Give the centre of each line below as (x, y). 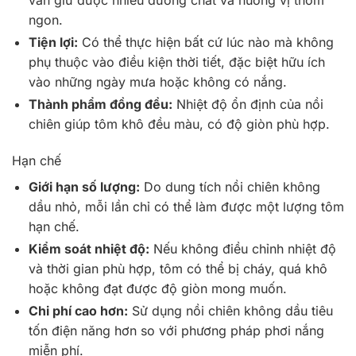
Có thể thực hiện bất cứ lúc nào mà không (205, 43)
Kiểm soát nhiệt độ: (89, 249)
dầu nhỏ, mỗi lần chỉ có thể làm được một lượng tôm (186, 207)
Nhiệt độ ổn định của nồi (248, 104)
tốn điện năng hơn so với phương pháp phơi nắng (176, 331)
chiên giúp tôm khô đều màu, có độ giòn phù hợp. (179, 124)
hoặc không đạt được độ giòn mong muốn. (157, 289)
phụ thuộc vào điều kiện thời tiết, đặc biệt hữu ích (176, 62)
